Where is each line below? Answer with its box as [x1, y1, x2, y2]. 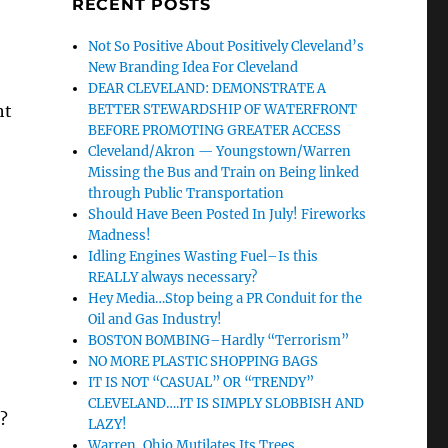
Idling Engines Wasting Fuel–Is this [88, 248, 319, 265]
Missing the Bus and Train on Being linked [88, 164, 360, 181]
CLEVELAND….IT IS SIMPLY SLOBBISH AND [88, 395, 365, 412]
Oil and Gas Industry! [88, 311, 223, 328]
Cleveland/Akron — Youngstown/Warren [88, 143, 352, 160]
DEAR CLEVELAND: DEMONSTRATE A [88, 80, 327, 97]
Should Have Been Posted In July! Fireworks [88, 206, 367, 223]
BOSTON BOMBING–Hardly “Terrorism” [88, 332, 350, 349]
